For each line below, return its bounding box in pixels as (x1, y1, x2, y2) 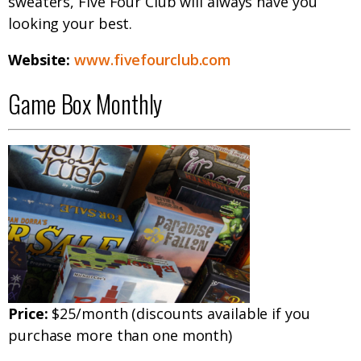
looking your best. (8, 14, 133, 34)
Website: (8, 50, 75, 70)
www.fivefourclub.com (74, 50, 232, 70)
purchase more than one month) (8, 326, 233, 346)
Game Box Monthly (8, 85, 163, 122)
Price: (8, 304, 48, 324)
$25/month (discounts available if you (48, 304, 310, 324)
